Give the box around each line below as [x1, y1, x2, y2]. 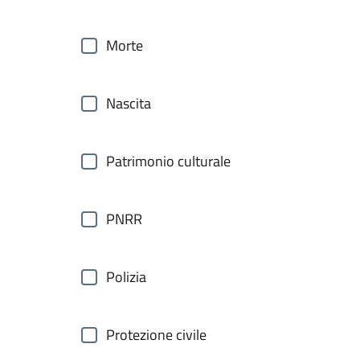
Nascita [106, 92, 151, 114]
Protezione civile [106, 324, 207, 346]
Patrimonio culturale [106, 150, 231, 172]
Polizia [106, 266, 146, 288]
